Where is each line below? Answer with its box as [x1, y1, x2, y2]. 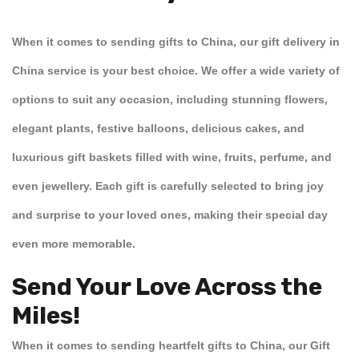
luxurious [12, 151, 67, 163]
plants [56, 122, 91, 135]
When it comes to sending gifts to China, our [12, 35, 261, 48]
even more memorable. [12, 237, 135, 250]
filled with [132, 151, 192, 163]
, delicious [185, 122, 245, 135]
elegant [12, 122, 56, 135]
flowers [284, 93, 325, 106]
